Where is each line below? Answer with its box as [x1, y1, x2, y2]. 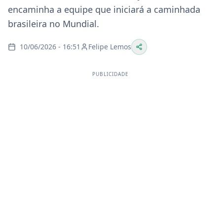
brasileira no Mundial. [8, 18, 99, 30]
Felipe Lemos [88, 42, 131, 51]
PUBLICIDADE [92, 71, 129, 77]
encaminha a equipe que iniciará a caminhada [8, 3, 200, 15]
